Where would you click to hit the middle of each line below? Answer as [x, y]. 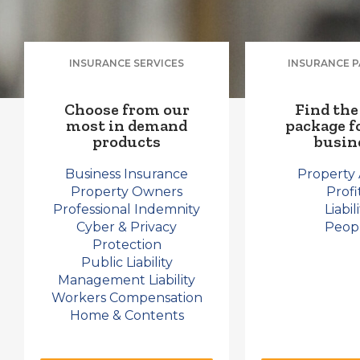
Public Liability [127, 262]
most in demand [127, 125]
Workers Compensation [127, 298]
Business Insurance [127, 174]
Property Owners [127, 192]
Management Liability [127, 280]
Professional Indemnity [127, 209]
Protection [127, 245]
